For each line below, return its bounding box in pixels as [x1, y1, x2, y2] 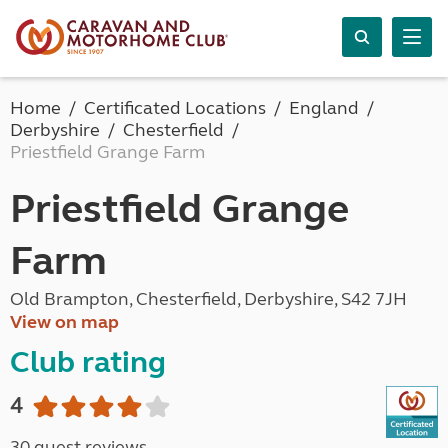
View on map [10, 311, 119, 333]
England [289, 97, 359, 119]
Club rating [10, 344, 166, 380]
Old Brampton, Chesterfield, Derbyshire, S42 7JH [10, 288, 407, 310]
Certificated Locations [84, 97, 266, 119]
